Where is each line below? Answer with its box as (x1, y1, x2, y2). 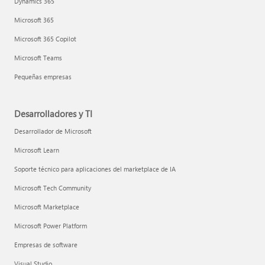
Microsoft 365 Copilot (14, 34, 76, 43)
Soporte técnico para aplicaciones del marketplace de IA (14, 164, 176, 173)
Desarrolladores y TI (14, 107, 92, 119)
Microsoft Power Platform (14, 221, 87, 230)
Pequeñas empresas (14, 72, 72, 81)
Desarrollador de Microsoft (14, 126, 92, 135)
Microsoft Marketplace (14, 202, 79, 211)
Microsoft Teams (14, 53, 62, 62)
